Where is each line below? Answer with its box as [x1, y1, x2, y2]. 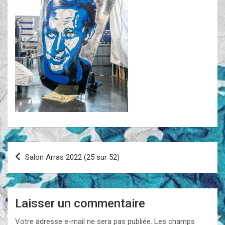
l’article [7, 174, 51, 189]
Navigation [7, 142, 68, 157]
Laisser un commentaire [15, 196, 145, 210]
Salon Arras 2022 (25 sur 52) [25, 152, 120, 162]
